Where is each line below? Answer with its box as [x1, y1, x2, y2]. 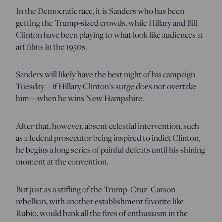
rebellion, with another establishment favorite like [16, 195, 184, 207]
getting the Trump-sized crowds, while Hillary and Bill [16, 17, 198, 28]
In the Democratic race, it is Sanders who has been [16, 5, 184, 16]
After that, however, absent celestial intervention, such [16, 120, 199, 131]
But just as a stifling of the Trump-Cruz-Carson [16, 183, 175, 195]
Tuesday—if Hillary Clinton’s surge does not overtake [16, 80, 196, 92]
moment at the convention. [16, 156, 109, 167]
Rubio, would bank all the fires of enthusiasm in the [16, 207, 188, 219]
